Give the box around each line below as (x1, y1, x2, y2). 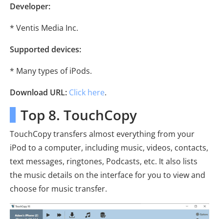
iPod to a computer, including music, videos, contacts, (10, 142, 208, 153)
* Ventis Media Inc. (10, 22, 78, 34)
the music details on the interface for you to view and (10, 170, 205, 181)
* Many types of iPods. (10, 66, 92, 77)
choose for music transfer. (10, 183, 107, 195)
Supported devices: (10, 44, 81, 55)
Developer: (10, 1, 50, 12)
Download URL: (10, 87, 67, 98)
